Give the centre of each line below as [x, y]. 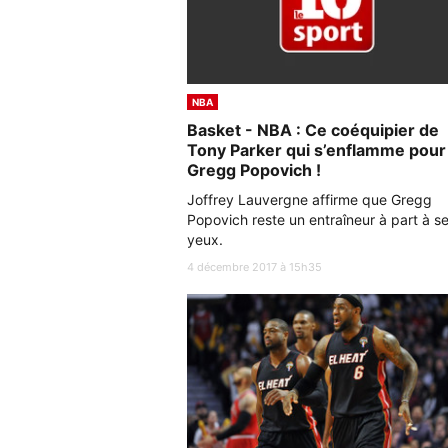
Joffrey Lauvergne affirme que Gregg [309, 199]
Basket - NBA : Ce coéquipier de [313, 129]
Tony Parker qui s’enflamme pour [316, 149]
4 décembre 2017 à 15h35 [254, 266]
